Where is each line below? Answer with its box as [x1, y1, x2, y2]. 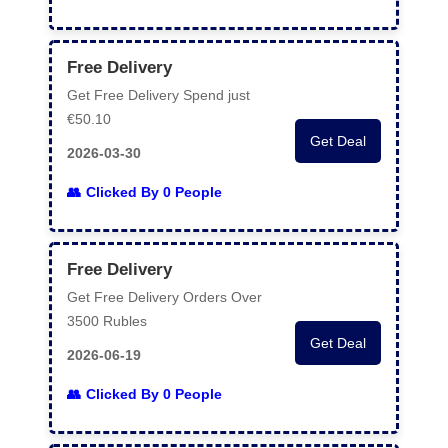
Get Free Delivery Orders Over [67, 289, 262, 305]
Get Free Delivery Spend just [67, 87, 250, 103]
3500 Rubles [67, 313, 147, 329]
